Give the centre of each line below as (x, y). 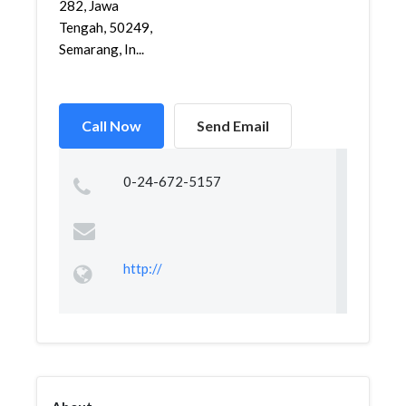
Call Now (111, 126)
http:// (142, 268)
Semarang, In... (101, 49)
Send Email (233, 126)
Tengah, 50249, (106, 27)
